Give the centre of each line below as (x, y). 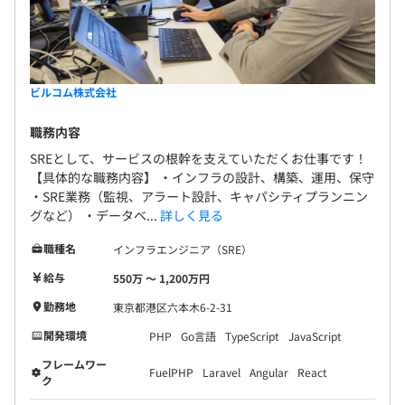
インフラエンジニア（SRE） (183, 250)
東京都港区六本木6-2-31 (173, 307)
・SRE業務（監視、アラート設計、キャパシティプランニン (199, 197)
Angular (269, 372)
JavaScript (315, 336)
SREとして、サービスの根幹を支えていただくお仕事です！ (198, 159)
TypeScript (252, 336)
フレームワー (75, 364)
